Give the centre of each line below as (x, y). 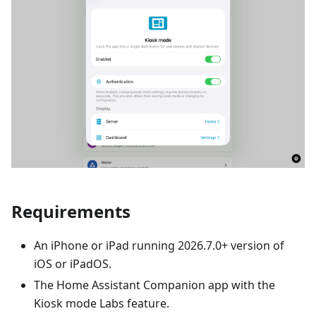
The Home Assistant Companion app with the (154, 285)
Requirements (71, 212)
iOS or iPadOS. (73, 264)
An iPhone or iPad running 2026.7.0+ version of (159, 246)
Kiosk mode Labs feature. (102, 304)
